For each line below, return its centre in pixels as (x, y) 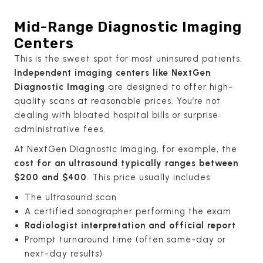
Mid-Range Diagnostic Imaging (128, 27)
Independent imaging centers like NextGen (112, 73)
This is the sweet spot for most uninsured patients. (128, 58)
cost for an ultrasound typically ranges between (126, 163)
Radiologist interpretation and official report (130, 225)
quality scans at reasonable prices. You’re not (117, 101)
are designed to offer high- (169, 87)
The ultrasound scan (71, 197)
